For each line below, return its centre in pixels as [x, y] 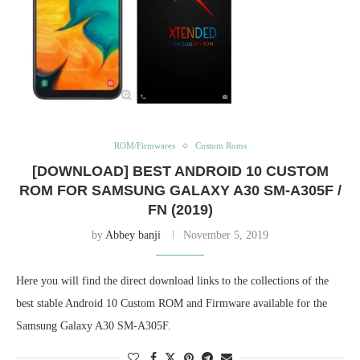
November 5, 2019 [226, 235]
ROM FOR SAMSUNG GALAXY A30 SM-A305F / [180, 191]
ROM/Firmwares [144, 146]
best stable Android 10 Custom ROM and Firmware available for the [172, 304]
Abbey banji [133, 235]
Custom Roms [221, 146]
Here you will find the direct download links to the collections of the [172, 281]
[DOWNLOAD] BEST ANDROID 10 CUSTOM [180, 172]
